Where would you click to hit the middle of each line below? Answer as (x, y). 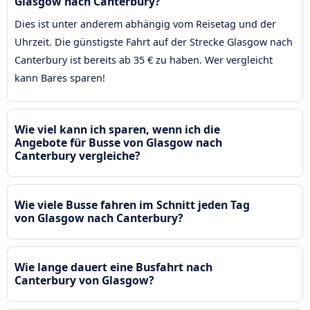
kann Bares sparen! (60, 77)
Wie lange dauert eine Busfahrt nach (113, 267)
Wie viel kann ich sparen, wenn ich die (117, 129)
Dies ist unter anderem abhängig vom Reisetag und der (145, 24)
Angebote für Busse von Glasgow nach (118, 142)
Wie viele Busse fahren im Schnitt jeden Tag (132, 204)
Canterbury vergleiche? (77, 155)
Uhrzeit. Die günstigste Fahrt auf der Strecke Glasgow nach (154, 42)
